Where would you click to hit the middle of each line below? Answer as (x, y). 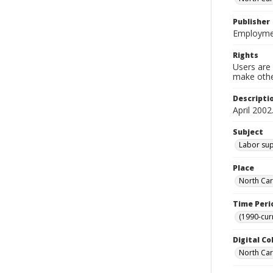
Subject (248, 132)
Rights (246, 55)
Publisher (251, 22)
